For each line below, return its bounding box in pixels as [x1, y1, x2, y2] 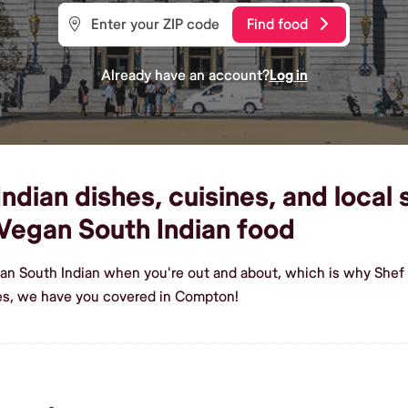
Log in [269, 66, 308, 85]
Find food [247, 15, 308, 34]
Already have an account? [100, 66, 270, 85]
